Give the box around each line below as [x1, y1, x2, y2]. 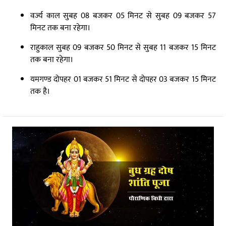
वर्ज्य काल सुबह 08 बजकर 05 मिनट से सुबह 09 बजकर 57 [30, 9, 216, 23]
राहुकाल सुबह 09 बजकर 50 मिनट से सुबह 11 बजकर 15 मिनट [30, 41, 216, 54]
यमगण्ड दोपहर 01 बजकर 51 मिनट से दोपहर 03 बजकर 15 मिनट [30, 73, 216, 86]
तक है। [30, 85, 50, 98]
